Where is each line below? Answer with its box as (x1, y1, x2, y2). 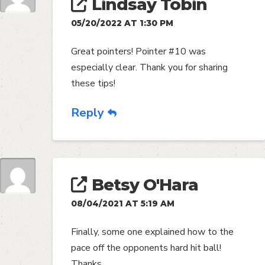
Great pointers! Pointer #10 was (71, 44, 206, 58)
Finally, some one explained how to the (71, 225, 234, 239)
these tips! (71, 76, 116, 90)
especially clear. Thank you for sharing (71, 60, 228, 74)
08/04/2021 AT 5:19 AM (71, 199, 175, 209)
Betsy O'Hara (91, 174, 198, 195)
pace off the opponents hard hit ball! (71, 241, 222, 255)
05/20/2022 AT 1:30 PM (71, 18, 174, 28)
